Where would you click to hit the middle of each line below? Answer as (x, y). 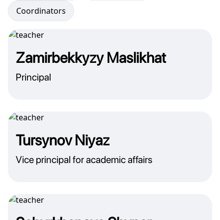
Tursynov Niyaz (63, 140)
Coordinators (41, 11)
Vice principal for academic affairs (84, 160)
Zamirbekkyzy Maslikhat (91, 57)
